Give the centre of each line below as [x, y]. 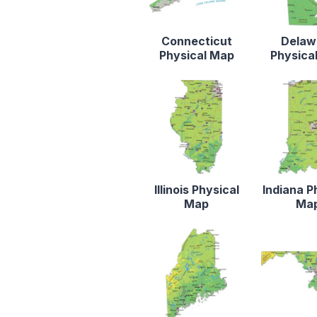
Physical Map [196, 56]
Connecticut [196, 41]
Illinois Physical [196, 190]
